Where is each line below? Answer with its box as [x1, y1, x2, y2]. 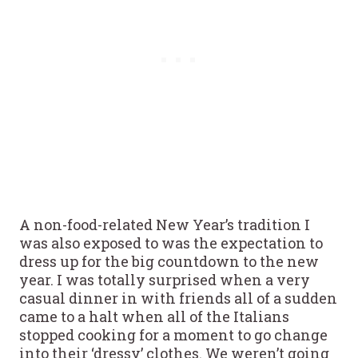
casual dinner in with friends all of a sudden [19, 288, 337, 308]
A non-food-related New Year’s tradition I [19, 214, 310, 234]
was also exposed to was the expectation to [19, 233, 323, 253]
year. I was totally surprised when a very [19, 269, 310, 289]
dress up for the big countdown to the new [19, 251, 319, 271]
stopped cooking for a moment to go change [19, 324, 328, 344]
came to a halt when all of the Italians [19, 306, 289, 326]
